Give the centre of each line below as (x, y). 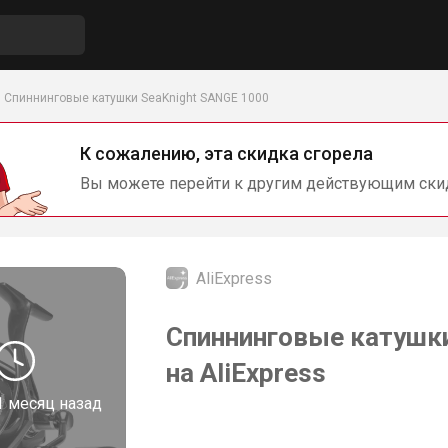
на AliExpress (246, 373)
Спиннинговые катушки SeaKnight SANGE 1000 (136, 98)
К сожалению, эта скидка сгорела (226, 153)
